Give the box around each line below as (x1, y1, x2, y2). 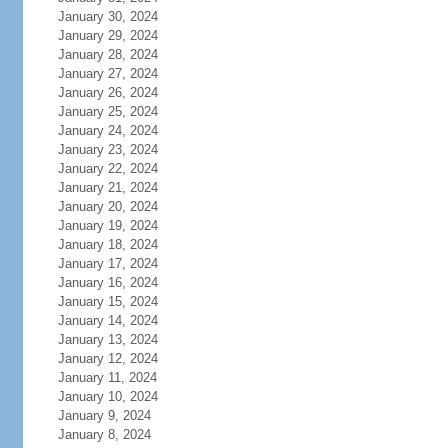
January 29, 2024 (57, 28, 158, 43)
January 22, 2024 (57, 161, 158, 176)
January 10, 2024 (57, 389, 158, 404)
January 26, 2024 (57, 85, 158, 100)
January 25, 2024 (57, 104, 158, 119)
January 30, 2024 (57, 9, 158, 24)
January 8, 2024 (57, 427, 151, 442)
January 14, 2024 (57, 313, 158, 328)
